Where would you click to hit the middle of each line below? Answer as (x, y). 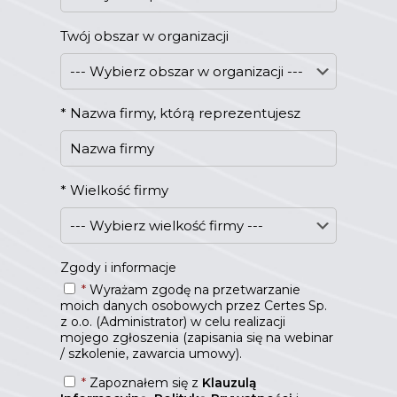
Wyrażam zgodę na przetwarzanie (193, 290)
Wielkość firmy (117, 191)
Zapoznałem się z (144, 383)
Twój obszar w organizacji (144, 36)
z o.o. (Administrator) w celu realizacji (173, 322)
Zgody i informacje (118, 268)
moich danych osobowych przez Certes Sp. (194, 306)
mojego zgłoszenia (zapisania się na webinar (197, 338)
